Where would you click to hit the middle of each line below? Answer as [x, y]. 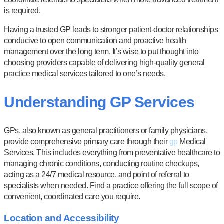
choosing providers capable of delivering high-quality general [104, 63]
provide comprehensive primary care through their [87, 141]
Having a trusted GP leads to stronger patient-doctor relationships [111, 30]
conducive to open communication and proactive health [95, 41]
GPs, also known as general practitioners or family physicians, [106, 130]
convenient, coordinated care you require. [72, 196]
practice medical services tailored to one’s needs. [85, 74]
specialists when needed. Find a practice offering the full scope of [111, 185]
